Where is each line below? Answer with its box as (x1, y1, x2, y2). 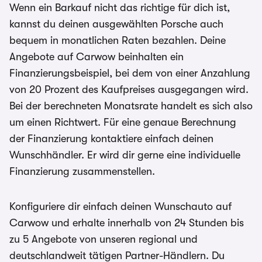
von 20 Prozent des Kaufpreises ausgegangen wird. (9, 84, 249, 95)
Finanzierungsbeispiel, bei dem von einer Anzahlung (9, 67, 250, 79)
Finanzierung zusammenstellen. (9, 166, 155, 177)
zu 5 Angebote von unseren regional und (9, 233, 198, 245)
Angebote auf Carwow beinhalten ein (9, 51, 184, 63)
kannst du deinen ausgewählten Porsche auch (9, 18, 223, 30)
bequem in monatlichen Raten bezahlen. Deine (9, 35, 226, 46)
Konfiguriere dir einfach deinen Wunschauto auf (9, 201, 232, 212)
